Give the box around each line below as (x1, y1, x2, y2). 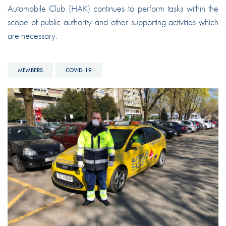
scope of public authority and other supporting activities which (7, 16, 219, 28)
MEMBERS (17, 66, 43, 74)
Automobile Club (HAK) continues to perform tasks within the (7, 2, 219, 14)
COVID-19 (65, 66, 92, 74)
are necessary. (7, 29, 58, 41)
